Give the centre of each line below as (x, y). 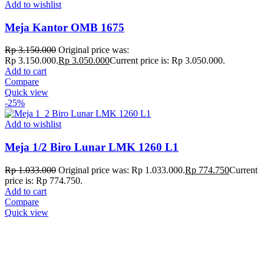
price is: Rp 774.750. (44, 180)
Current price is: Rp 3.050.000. (167, 61)
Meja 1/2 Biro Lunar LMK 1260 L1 (92, 147)
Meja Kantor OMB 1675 (65, 27)
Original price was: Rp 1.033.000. (122, 170)
